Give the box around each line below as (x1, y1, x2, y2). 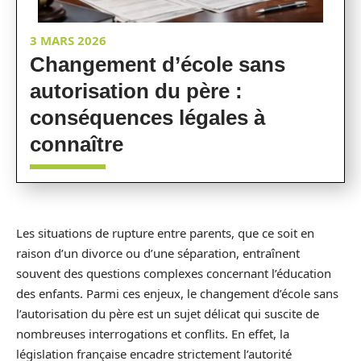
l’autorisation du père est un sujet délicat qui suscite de (16, 305, 319, 322)
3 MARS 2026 (30, 32, 106, 48)
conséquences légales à (30, 106, 265, 130)
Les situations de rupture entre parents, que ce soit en (16, 225, 314, 241)
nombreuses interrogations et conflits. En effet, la (16, 326, 289, 342)
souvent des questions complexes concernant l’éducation (16, 265, 331, 281)
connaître (30, 132, 123, 156)
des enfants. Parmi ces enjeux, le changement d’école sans (16, 285, 338, 301)
